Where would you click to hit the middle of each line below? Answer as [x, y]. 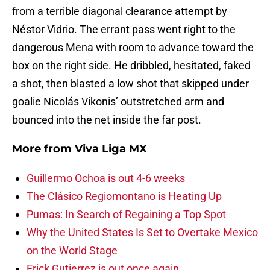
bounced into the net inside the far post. [107, 120]
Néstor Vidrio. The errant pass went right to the [124, 30]
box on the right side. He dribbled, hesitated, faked [131, 66]
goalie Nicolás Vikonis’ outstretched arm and [118, 102]
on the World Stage [72, 251]
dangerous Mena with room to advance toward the [133, 48]
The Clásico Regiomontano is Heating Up [124, 196]
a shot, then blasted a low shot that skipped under [130, 84]
